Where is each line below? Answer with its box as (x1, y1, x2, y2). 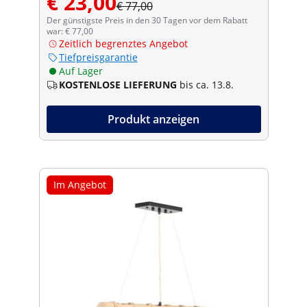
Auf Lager (58, 64, 103, 77)
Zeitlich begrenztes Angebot (58, 36, 188, 50)
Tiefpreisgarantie (58, 50, 138, 64)
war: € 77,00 (46, 25, 93, 37)
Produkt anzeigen (108, 111, 199, 127)
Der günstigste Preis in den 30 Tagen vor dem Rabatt (46, 14, 247, 26)
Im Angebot (53, 177, 106, 191)
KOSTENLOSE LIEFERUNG (58, 77, 177, 91)
